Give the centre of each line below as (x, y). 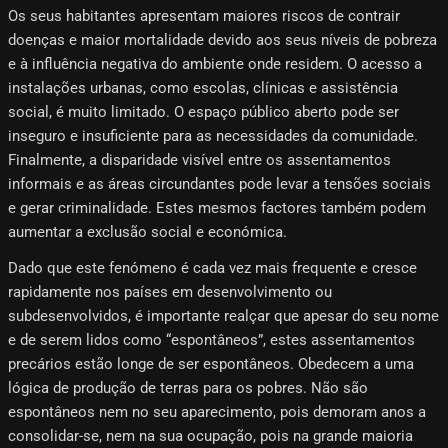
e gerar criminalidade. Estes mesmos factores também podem (217, 208)
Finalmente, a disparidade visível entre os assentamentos (199, 160)
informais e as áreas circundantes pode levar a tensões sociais (219, 184)
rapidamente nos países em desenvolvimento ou (170, 292)
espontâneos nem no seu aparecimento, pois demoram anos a (217, 412)
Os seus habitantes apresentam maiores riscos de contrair (204, 16)
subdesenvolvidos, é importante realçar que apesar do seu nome (223, 316)
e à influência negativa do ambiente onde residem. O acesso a (215, 64)
